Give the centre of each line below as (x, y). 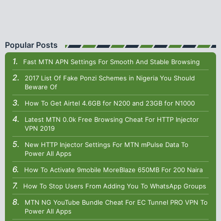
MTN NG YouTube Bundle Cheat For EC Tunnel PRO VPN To (116, 203)
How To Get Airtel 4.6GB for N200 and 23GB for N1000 (110, 103)
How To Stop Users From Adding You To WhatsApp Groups (115, 186)
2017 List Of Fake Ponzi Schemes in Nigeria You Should (110, 78)
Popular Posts (31, 45)
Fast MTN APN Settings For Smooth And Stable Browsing (111, 62)
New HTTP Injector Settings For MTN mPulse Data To (107, 145)
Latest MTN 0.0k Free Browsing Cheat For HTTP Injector (112, 120)
